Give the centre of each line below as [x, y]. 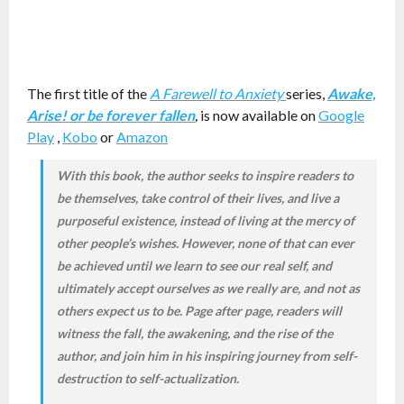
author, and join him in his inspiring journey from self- [207, 355]
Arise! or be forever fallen [111, 115]
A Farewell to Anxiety [216, 93]
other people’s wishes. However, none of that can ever [206, 243]
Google [341, 115]
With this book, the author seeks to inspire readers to [205, 175]
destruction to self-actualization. [148, 378]
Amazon [142, 136]
